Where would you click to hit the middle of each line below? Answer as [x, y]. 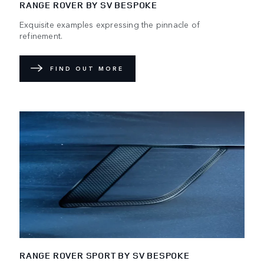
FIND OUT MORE [87, 69]
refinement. [41, 35]
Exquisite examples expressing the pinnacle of [110, 24]
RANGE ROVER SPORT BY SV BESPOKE [105, 255]
